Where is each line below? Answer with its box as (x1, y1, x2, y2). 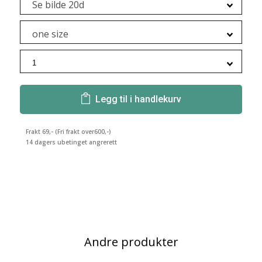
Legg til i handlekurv (95, 94, 181, 105)
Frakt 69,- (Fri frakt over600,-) (26, 127, 112, 136)
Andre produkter (84, 234, 178, 250)
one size (32, 27, 69, 40)
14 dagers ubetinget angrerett (26, 138, 118, 147)
